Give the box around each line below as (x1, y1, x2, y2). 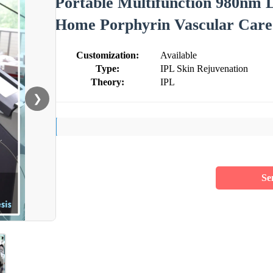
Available (160, 49, 197, 60)
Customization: (76, 49, 139, 60)
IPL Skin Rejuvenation (160, 63, 248, 74)
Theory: (90, 76, 124, 87)
